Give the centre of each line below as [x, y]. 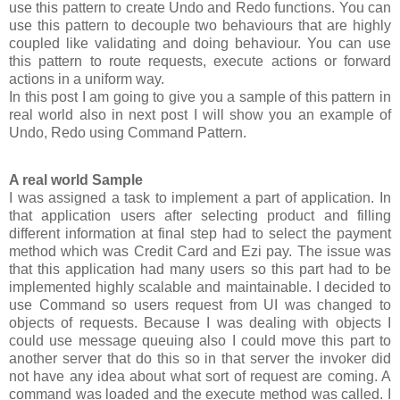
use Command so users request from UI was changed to [200, 305]
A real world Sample [76, 180]
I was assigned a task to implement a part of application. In [200, 198]
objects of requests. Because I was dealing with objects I [200, 323]
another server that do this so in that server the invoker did [200, 359]
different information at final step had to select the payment [200, 234]
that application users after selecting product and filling [200, 216]
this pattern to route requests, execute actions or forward [200, 61]
